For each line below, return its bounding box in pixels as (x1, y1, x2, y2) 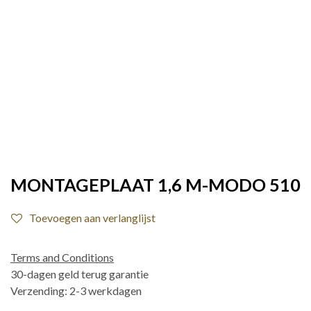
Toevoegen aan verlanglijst (29, 211, 155, 224)
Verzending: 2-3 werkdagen (10, 284, 142, 297)
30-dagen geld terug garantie (10, 267, 149, 280)
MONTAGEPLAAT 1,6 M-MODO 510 (10, 174, 301, 195)
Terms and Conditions (10, 251, 114, 264)
